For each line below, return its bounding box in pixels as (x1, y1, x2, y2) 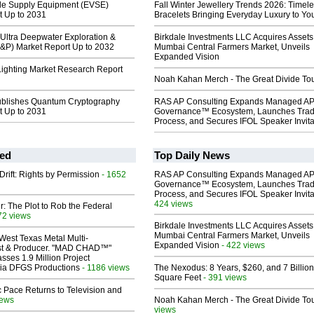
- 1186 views (80, 263, 130, 273)
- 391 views (201, 273, 247, 282)
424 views (154, 199, 193, 209)
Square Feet (154, 273, 201, 283)
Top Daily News (154, 149, 230, 162)
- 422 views (219, 240, 265, 250)
